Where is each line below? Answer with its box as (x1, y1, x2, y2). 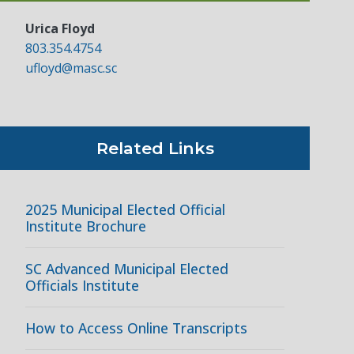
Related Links (96, 138, 214, 159)
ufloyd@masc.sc (25, 59, 117, 77)
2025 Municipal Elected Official (25, 200, 225, 220)
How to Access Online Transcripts (25, 318, 247, 338)
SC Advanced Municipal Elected (25, 259, 228, 279)
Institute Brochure (25, 217, 146, 236)
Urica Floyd (25, 20, 95, 38)
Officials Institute (25, 276, 139, 296)
